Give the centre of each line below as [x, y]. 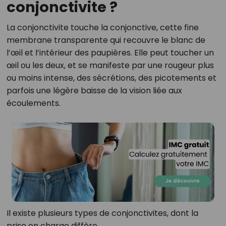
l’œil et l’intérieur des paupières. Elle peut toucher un [110, 53]
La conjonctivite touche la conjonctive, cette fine [102, 27]
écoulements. [33, 103]
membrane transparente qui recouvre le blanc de [106, 40]
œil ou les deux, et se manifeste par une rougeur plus [110, 65]
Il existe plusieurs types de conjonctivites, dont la [102, 213]
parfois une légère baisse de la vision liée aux [94, 91]
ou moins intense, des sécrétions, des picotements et [111, 78]
